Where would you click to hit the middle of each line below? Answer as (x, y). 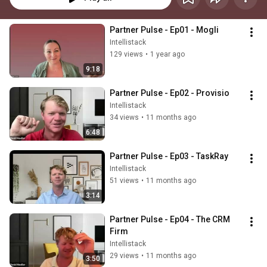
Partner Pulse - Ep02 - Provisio (170, 93)
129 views (126, 55)
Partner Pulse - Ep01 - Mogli (164, 30)
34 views (124, 118)
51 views (124, 181)
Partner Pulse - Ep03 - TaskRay (169, 156)
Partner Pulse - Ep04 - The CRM (170, 220)
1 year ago (167, 55)
